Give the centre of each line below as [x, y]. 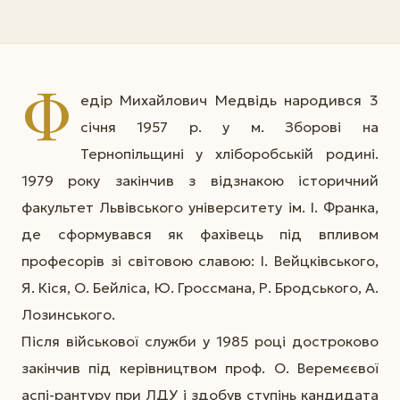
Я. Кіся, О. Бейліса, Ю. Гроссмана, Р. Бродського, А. [200, 287]
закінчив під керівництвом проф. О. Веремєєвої [200, 367]
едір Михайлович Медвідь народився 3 [229, 100]
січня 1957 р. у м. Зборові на [229, 126]
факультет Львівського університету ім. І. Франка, [200, 207]
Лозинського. [68, 314]
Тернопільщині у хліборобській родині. [229, 153]
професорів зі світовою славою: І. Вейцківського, [200, 260]
